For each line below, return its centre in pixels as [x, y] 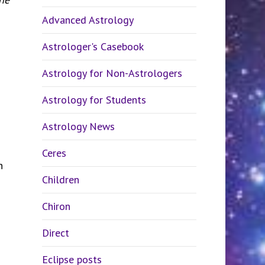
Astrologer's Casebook [93, 46]
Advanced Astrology [88, 20]
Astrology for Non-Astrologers [112, 73]
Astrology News [78, 126]
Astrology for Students [94, 100]
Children [60, 180]
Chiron [56, 206]
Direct [55, 233]
